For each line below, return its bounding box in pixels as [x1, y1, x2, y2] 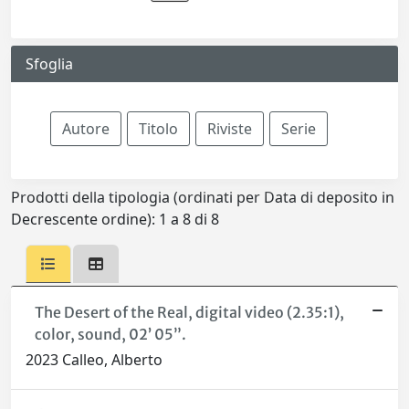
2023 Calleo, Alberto [26, 350, 163, 370]
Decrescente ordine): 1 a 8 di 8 [11, 209, 219, 229]
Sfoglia [26, 54, 73, 74]
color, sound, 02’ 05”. [34, 325, 186, 343]
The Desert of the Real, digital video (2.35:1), [34, 303, 344, 321]
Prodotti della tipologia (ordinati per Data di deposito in [11, 187, 394, 207]
